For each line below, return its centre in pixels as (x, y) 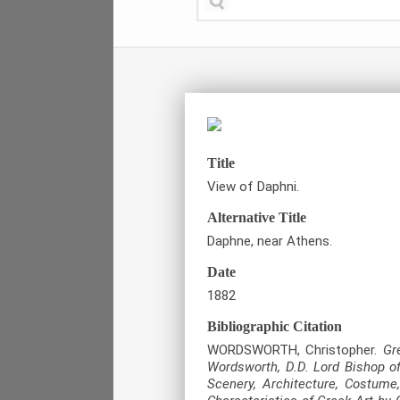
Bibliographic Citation (275, 326)
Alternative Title (257, 217)
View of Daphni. (253, 186)
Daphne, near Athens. (270, 241)
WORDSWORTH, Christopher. (295, 350)
